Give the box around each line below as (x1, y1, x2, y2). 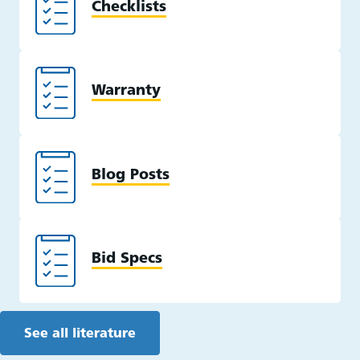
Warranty (92, 84, 161, 100)
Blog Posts (92, 167, 170, 183)
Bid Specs (92, 252, 162, 268)
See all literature (24, 327, 136, 341)
